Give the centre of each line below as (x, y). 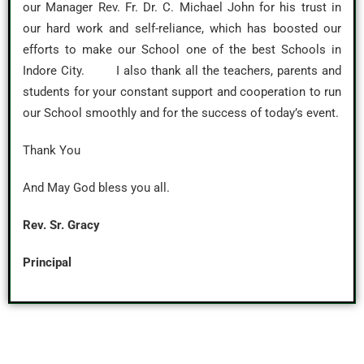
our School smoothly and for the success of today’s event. (181, 113)
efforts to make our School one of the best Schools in (182, 50)
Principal (47, 262)
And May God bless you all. (96, 188)
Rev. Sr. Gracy (61, 225)
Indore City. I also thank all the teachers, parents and (182, 71)
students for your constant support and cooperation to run (182, 92)
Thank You (52, 150)
